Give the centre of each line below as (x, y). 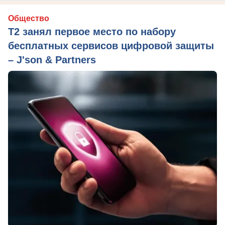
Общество (29, 18)
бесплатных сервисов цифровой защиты (111, 45)
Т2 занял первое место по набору (92, 31)
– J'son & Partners (52, 60)
